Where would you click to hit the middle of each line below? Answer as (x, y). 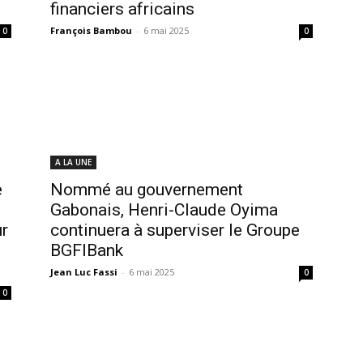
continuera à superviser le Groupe (175, 230)
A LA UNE (73, 162)
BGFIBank (87, 250)
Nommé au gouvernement (147, 189)
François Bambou (91, 30)
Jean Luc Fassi (84, 271)
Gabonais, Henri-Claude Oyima (164, 209)
